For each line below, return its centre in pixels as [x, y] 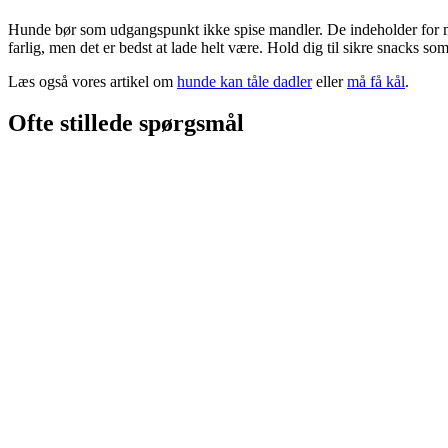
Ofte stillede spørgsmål [126, 123]
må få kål [376, 81]
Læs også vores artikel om [92, 81]
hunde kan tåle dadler [244, 81]
